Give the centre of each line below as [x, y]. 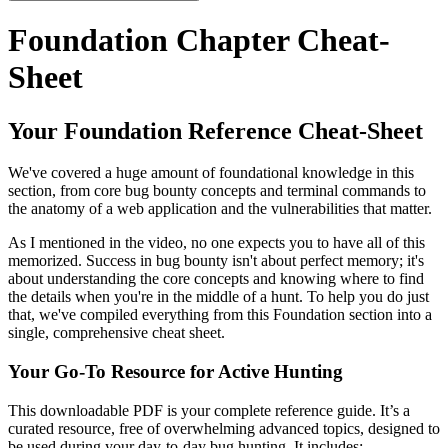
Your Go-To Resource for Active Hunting [175, 372]
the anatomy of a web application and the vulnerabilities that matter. [220, 209]
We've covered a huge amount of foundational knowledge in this [211, 173]
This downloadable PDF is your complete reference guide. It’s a [209, 410]
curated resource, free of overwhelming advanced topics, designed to [224, 428]
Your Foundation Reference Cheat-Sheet [215, 130]
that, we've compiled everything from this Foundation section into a [220, 315]
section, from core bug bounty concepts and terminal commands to [217, 191]
